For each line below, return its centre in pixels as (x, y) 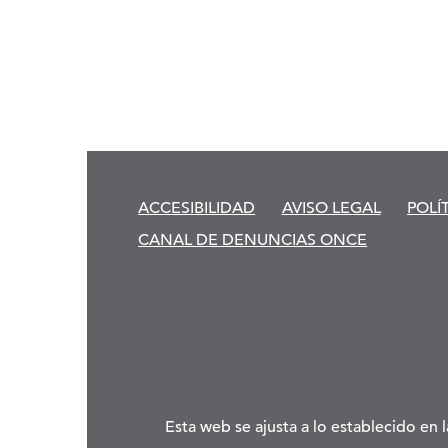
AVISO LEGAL (331, 207)
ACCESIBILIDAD (197, 207)
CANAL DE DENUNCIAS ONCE (253, 239)
